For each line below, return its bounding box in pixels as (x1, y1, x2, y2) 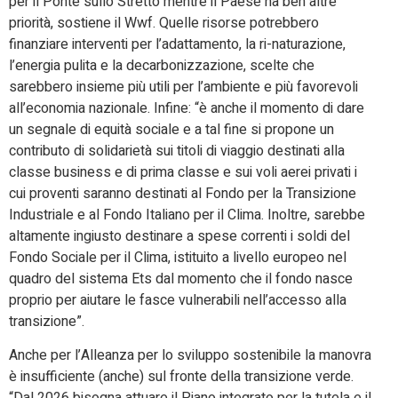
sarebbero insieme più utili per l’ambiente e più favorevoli (9, 76, 358, 98)
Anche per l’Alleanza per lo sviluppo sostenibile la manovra (9, 345, 371, 367)
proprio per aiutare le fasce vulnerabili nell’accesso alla (9, 289, 346, 311)
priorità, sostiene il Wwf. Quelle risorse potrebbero (9, 12, 319, 34)
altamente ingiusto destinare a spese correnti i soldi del (9, 225, 350, 247)
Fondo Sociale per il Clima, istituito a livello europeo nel (9, 246, 346, 268)
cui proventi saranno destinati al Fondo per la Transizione (9, 182, 356, 204)
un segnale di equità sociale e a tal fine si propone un (9, 118, 334, 140)
